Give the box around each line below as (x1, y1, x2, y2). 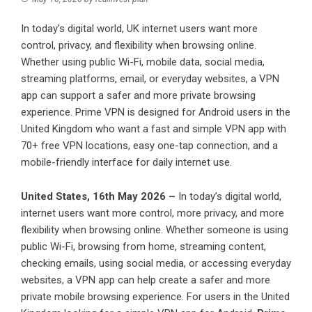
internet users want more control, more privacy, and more (21, 207, 284, 220)
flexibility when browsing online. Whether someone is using (21, 224, 288, 237)
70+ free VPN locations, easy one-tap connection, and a (21, 139, 278, 153)
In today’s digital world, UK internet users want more (21, 22, 258, 36)
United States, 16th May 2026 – (21, 190, 178, 203)
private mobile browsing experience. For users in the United (21, 290, 290, 304)
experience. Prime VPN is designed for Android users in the (21, 106, 290, 119)
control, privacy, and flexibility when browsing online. (21, 39, 256, 52)
